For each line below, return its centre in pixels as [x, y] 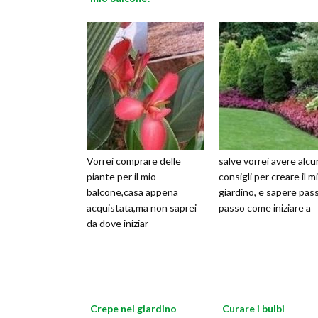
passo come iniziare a [265, 208]
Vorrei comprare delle [134, 161]
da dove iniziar [117, 224]
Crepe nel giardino [133, 309]
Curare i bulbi [253, 309]
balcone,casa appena [132, 192]
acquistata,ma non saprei [142, 208]
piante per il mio [121, 177]
